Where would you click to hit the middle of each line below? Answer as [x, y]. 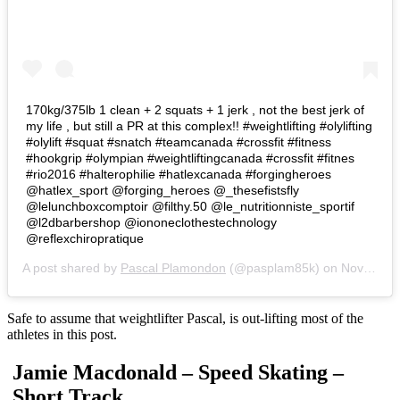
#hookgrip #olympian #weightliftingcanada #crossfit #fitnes [190, 158]
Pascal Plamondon [173, 267]
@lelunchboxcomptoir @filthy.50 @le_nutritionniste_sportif [190, 206]
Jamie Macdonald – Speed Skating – [175, 372]
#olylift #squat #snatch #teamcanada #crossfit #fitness [179, 142]
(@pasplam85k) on [283, 267]
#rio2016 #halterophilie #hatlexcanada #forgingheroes [179, 174]
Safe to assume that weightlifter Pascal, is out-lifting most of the [185, 318]
